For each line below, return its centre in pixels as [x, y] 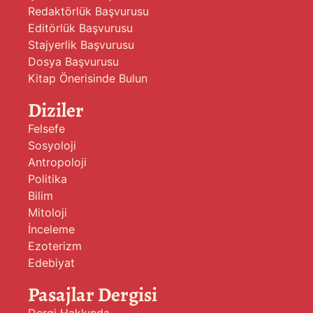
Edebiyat [51, 262]
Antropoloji [57, 162]
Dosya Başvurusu [73, 61]
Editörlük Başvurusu [80, 28]
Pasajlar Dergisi [93, 294]
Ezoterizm [55, 246]
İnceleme [51, 229]
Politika [48, 179]
